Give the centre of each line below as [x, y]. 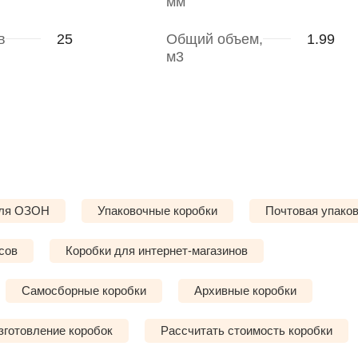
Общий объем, [214, 40]
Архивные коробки [245, 291]
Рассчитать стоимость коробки [247, 331]
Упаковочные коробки [157, 211]
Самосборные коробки [84, 291]
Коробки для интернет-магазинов [157, 251]
